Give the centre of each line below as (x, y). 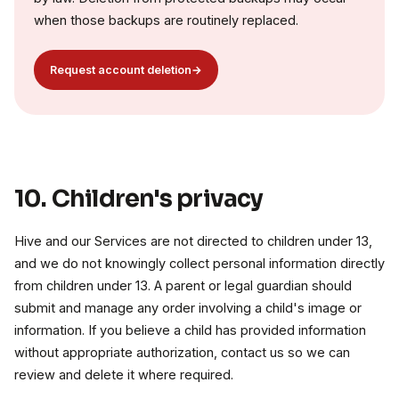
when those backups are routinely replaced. (166, 20)
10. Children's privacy (139, 199)
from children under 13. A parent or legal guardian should (183, 286)
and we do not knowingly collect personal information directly (199, 264)
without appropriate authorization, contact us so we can (182, 353)
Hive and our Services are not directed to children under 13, (193, 241)
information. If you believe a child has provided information (190, 330)
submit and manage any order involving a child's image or (188, 308)
